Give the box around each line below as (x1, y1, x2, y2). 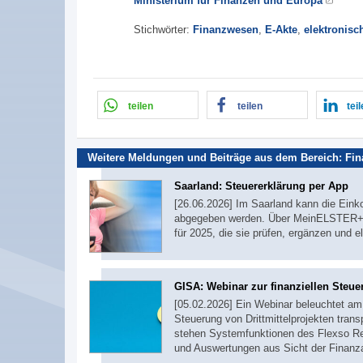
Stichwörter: (134, 23, 193, 36)
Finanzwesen (193, 23, 258, 36)
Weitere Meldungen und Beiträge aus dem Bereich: (88, 152, 345, 164)
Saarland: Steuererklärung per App (174, 180, 348, 193)
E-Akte (265, 23, 297, 36)
